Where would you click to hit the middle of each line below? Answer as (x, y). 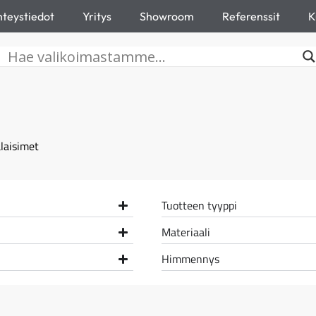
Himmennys (190, 259)
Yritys (97, 16)
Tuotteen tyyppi (199, 205)
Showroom (167, 16)
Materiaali (186, 232)
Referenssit (251, 16)
